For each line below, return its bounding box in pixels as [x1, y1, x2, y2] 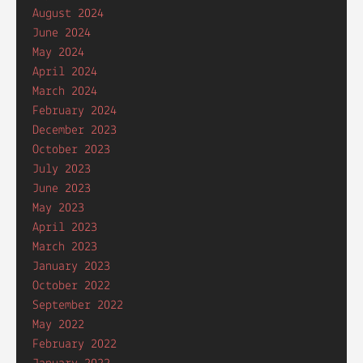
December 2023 [32, 124, 117, 137]
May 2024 [32, 46, 84, 59]
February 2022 [32, 338, 117, 351]
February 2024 [32, 105, 117, 117]
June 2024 [32, 27, 91, 40]
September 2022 [32, 299, 123, 312]
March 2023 [32, 241, 97, 254]
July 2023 [32, 163, 91, 176]
